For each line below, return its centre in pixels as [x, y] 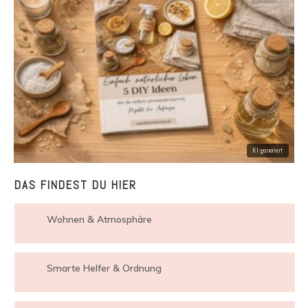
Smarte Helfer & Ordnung [104, 268]
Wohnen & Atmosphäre [99, 219]
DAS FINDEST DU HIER [76, 185]
